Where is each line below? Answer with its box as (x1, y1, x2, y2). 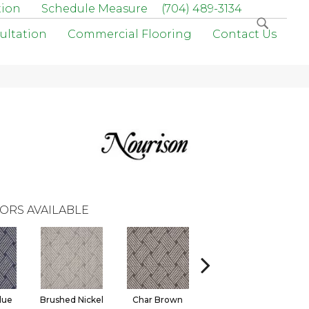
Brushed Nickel (39, 295, 103, 305)
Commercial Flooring (68, 28, 192, 41)
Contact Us (212, 28, 277, 41)
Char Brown (132, 295, 183, 305)
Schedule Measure (41, 2, 148, 15)
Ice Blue (227, 295, 261, 305)
